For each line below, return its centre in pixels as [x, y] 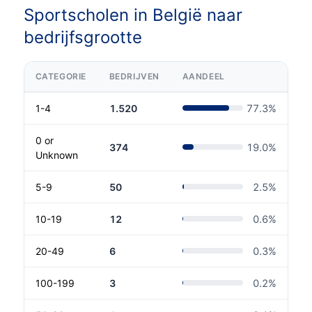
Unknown [56, 155]
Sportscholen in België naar [133, 15]
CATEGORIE [61, 76]
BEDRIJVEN [134, 76]
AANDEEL [203, 76]
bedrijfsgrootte [83, 37]
